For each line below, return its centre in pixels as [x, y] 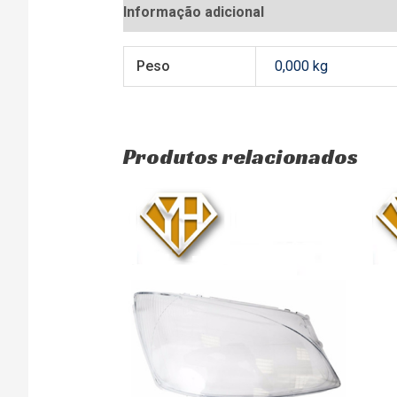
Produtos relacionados [240, 156]
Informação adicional [193, 12]
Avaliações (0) [330, 12]
